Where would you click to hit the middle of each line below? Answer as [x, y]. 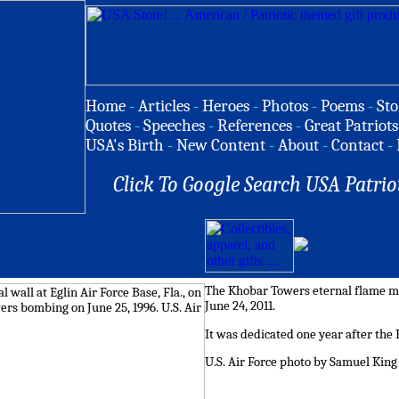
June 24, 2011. [240, 306]
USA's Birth [125, 145]
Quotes [108, 126]
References [255, 126]
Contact [358, 145]
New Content [221, 145]
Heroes [226, 106]
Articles [164, 106]
